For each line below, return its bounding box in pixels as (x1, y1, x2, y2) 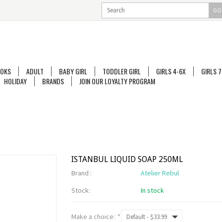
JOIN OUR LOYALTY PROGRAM (79, 76, 155, 86)
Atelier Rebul (141, 168, 179, 177)
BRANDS (42, 76, 64, 86)
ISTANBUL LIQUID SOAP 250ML (71, 155, 183, 164)
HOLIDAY (4, 76, 27, 86)
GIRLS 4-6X (156, 66, 186, 76)
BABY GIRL (59, 66, 87, 76)
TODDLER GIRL (103, 66, 141, 76)
